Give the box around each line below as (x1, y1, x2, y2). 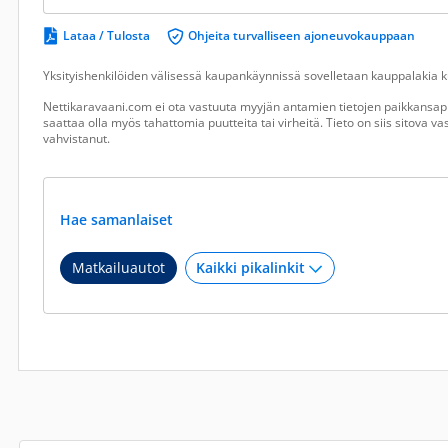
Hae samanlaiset (60, 210, 177, 229)
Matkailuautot (72, 258, 165, 277)
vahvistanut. (43, 130, 110, 147)
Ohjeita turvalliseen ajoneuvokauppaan (188, 27, 415, 44)
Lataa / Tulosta (63, 27, 150, 44)
